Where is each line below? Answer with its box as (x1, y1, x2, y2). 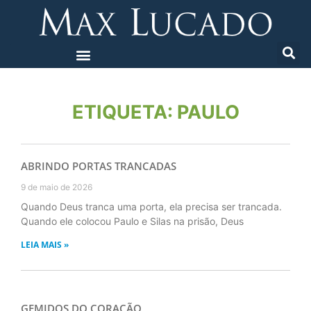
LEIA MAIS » (21, 238, 69, 251)
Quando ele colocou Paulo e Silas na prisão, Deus (21, 215, 244, 227)
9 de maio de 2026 (21, 181, 92, 192)
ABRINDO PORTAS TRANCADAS (21, 158, 176, 173)
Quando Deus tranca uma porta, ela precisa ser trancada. (21, 200, 282, 212)
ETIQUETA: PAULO (72, 100, 239, 124)
